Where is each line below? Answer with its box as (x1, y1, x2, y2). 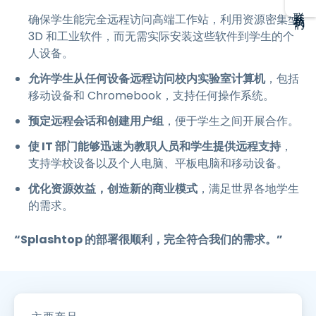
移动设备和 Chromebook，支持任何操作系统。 (28, 87, 274, 104)
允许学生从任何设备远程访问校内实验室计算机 (28, 71, 265, 87)
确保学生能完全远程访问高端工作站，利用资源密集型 (28, 11, 299, 28)
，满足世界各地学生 (197, 181, 299, 197)
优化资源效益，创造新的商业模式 (28, 181, 197, 197)
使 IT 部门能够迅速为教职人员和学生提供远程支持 (28, 138, 281, 154)
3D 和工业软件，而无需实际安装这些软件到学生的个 (28, 28, 294, 44)
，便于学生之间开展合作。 (164, 113, 299, 129)
